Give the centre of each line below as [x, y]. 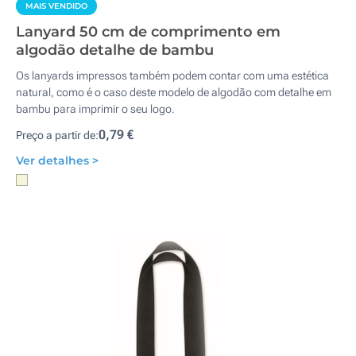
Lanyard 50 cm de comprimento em [148, 32]
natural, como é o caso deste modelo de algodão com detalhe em [174, 92]
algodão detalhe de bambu [115, 50]
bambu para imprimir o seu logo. [95, 109]
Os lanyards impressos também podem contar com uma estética [172, 75]
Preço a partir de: [57, 135]
